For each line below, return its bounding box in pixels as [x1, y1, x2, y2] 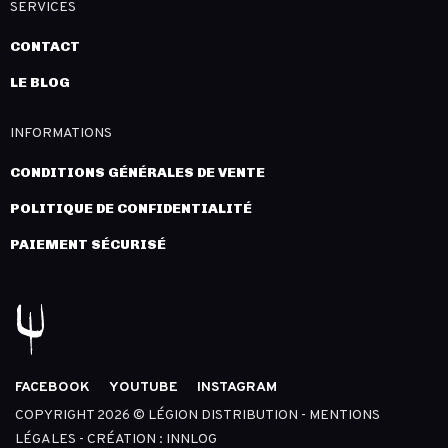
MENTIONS [309, 407, 380, 425]
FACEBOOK [15, 379, 90, 397]
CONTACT [10, 38, 80, 56]
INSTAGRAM [197, 379, 277, 397]
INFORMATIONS [10, 125, 112, 143]
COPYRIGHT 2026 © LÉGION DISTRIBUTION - [15, 407, 309, 425]
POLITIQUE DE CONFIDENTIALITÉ [10, 200, 252, 218]
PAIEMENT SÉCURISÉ [10, 236, 166, 254]
